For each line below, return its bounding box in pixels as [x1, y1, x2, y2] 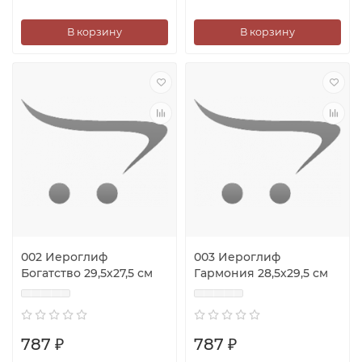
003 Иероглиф [194, 249, 280, 264]
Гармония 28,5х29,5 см [194, 265, 328, 280]
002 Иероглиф [21, 249, 107, 264]
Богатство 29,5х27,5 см [21, 265, 153, 280]
